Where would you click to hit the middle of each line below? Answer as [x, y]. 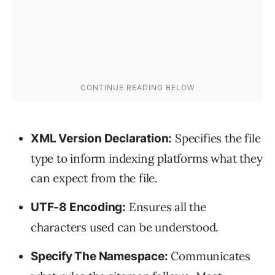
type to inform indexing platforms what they [147, 159]
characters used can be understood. [125, 227]
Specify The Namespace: [99, 257]
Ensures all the [166, 207]
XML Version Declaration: [102, 139]
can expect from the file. [95, 178]
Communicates [209, 256]
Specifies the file [216, 138]
